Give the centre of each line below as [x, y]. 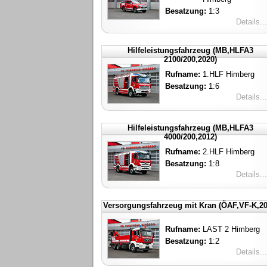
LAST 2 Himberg [231, 229]
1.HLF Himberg [229, 74]
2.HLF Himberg [229, 152]
